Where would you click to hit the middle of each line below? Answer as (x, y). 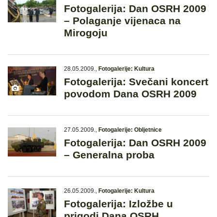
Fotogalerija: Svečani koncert (136, 82)
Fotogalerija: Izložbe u (118, 204)
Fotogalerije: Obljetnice (130, 130)
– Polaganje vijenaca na (122, 21)
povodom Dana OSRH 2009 (130, 94)
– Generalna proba (109, 155)
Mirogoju (86, 33)
